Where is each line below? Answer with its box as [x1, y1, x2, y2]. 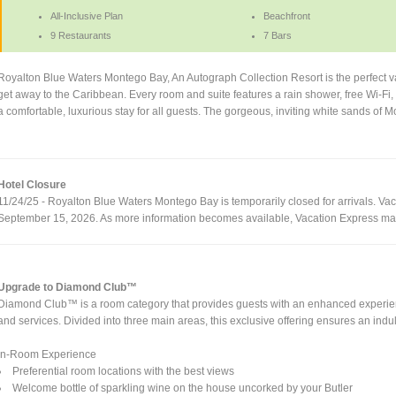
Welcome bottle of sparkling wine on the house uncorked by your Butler [12, 381, 354, 394]
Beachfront [263, 10, 310, 21]
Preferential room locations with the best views [12, 364, 235, 377]
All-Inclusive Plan [50, 10, 124, 21]
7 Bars [263, 29, 292, 41]
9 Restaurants [50, 29, 112, 41]
